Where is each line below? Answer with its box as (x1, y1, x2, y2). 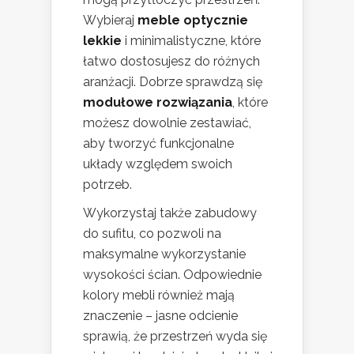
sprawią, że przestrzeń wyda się (83, 329, 267, 345)
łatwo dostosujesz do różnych (83, 54, 260, 70)
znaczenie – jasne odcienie (83, 308, 238, 324)
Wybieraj (83, 13, 137, 28)
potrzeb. (83, 177, 132, 193)
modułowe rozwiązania (83, 95, 232, 111)
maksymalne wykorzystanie (83, 247, 246, 262)
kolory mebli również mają (83, 288, 235, 303)
